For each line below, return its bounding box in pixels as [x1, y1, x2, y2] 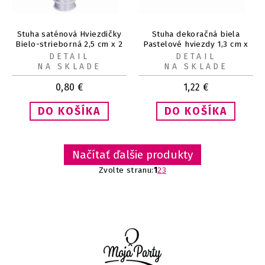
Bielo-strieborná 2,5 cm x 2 [15, 39, 123, 50]
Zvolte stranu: [99, 164, 154, 175]
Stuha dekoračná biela [151, 29, 240, 40]
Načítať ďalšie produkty [72, 148, 193, 162]
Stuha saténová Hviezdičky [17, 29, 122, 40]
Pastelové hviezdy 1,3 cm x [143, 39, 248, 50]
